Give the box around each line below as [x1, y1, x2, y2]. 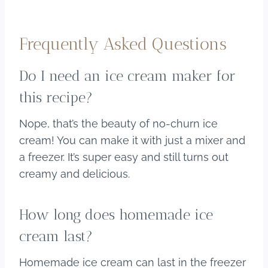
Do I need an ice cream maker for [19, 67, 236, 85]
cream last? [19, 227, 93, 245]
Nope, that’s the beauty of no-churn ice [19, 117, 218, 130]
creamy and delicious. [19, 167, 130, 181]
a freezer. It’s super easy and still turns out [19, 151, 229, 164]
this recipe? [19, 89, 93, 106]
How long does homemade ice [19, 206, 213, 224]
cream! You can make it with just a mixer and [19, 134, 245, 147]
